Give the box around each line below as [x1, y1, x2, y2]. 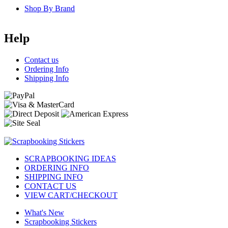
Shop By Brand [24, 4, 75, 13]
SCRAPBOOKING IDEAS [24, 154, 116, 163]
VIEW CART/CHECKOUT [24, 190, 118, 199]
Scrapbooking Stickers [24, 217, 97, 226]
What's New [24, 208, 64, 217]
